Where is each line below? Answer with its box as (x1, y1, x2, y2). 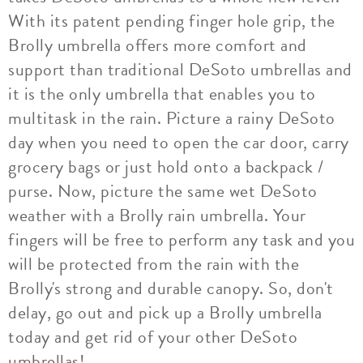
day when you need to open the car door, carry (8, 129, 349, 156)
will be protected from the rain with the (8, 250, 299, 277)
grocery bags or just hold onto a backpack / (8, 153, 324, 180)
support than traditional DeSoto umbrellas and (8, 56, 352, 83)
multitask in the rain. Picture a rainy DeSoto (8, 105, 335, 131)
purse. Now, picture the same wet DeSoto (8, 177, 318, 204)
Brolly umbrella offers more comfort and (8, 32, 307, 58)
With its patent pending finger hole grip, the (8, 7, 335, 34)
